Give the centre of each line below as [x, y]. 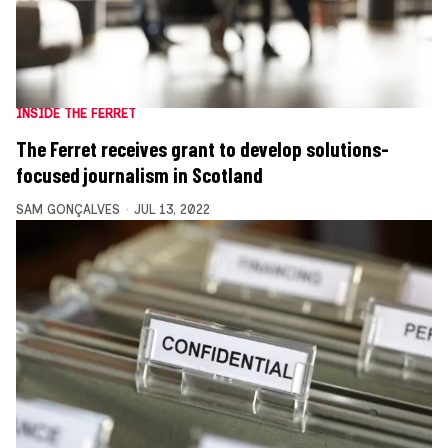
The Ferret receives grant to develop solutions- [202, 148]
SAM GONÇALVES [68, 209]
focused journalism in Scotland [139, 174]
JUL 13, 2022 [171, 209]
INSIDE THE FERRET [76, 113]
